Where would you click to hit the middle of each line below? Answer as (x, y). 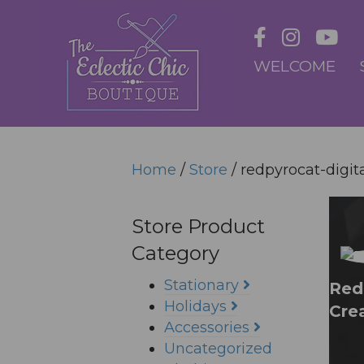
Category (175, 253)
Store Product (198, 226)
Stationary (204, 285)
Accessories (209, 327)
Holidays (197, 306)
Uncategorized (218, 349)
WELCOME (295, 66)
